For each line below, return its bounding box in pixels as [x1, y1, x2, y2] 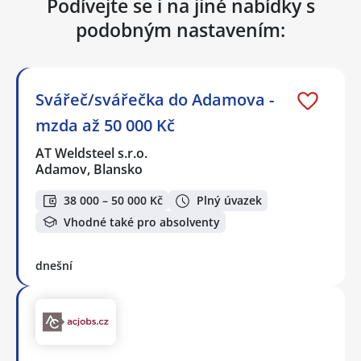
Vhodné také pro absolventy [64, 214, 220, 230]
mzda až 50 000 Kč [35, 114, 175, 136]
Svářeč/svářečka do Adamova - [35, 88, 274, 110]
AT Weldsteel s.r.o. [35, 143, 149, 162]
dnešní [35, 258, 73, 274]
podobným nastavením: [76, 16, 285, 43]
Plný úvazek [197, 193, 262, 209]
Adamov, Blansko [35, 160, 143, 178]
